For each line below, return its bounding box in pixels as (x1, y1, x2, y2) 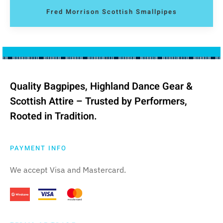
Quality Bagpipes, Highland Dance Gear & (10, 79, 193, 94)
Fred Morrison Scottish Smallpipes (46, 7, 177, 17)
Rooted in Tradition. (10, 109, 97, 123)
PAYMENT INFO (10, 143, 67, 153)
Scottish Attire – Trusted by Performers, (10, 94, 187, 109)
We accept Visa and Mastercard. (10, 164, 126, 175)
